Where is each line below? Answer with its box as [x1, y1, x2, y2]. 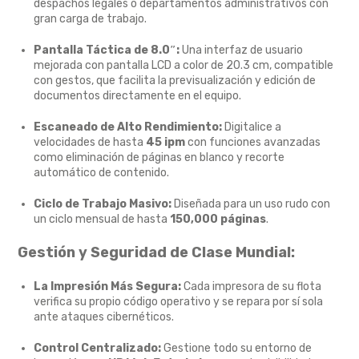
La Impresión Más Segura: [34, 280, 182, 294]
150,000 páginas [170, 212, 267, 227]
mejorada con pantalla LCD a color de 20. [34, 58, 244, 73]
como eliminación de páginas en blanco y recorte [34, 151, 285, 165]
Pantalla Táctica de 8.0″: [34, 43, 180, 58]
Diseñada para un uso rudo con [171, 197, 331, 212]
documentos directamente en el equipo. [34, 89, 242, 103]
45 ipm [146, 135, 186, 150]
